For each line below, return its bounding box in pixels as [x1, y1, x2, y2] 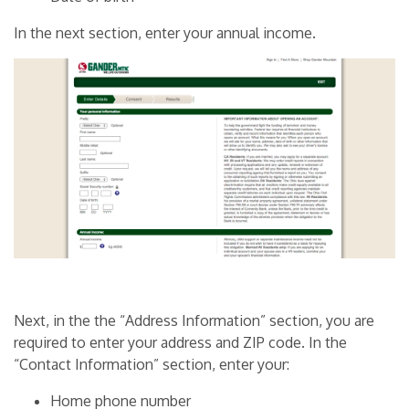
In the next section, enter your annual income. [14, 24, 316, 43]
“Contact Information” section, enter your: [14, 355, 289, 374]
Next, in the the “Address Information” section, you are [14, 311, 374, 330]
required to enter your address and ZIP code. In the [14, 333, 347, 352]
